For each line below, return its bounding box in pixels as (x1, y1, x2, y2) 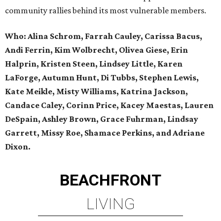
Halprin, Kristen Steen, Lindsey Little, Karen (5, 59, 183, 69)
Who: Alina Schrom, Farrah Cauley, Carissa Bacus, (5, 31, 202, 41)
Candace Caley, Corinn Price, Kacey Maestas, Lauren (5, 100, 214, 110)
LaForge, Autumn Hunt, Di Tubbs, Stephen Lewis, (5, 73, 199, 83)
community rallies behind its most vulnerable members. (5, 5, 206, 16)
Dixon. (5, 142, 31, 152)
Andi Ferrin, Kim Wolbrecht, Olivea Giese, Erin (5, 45, 188, 55)
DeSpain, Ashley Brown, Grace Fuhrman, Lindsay (5, 114, 198, 124)
